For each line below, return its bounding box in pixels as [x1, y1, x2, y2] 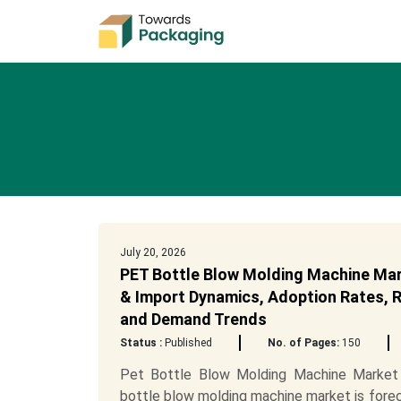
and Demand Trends [119, 310, 267, 328]
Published [161, 337, 212, 349]
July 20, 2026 [119, 246, 186, 259]
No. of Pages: [267, 337, 339, 349]
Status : [119, 337, 162, 349]
